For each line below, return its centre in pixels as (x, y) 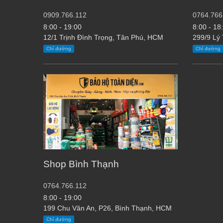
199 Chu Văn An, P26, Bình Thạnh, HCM (108, 209)
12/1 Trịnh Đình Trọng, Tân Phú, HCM (103, 38)
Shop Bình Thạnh (81, 164)
